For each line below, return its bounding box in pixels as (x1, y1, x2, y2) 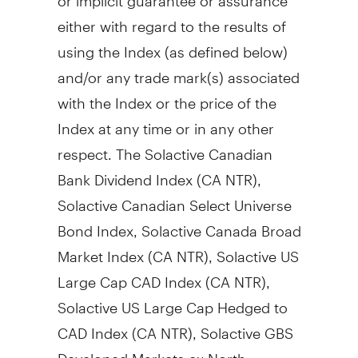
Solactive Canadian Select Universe (57, 182, 292, 214)
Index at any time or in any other (57, 105, 274, 137)
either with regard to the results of (57, 3, 286, 35)
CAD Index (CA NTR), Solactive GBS (57, 310, 293, 342)
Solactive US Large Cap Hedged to (57, 284, 288, 316)
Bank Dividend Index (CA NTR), (57, 157, 261, 189)
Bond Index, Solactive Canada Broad (57, 208, 301, 240)
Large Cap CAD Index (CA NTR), (57, 259, 270, 291)
